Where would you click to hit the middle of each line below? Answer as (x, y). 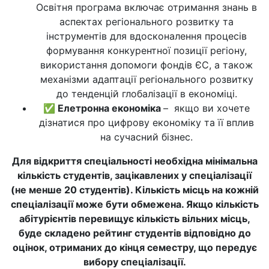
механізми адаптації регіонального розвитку (147, 79)
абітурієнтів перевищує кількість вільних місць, (134, 219)
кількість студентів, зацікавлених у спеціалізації (134, 175)
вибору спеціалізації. (134, 262)
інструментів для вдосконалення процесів (147, 36)
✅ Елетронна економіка (103, 108)
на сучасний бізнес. (147, 137)
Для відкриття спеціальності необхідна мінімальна (134, 161)
